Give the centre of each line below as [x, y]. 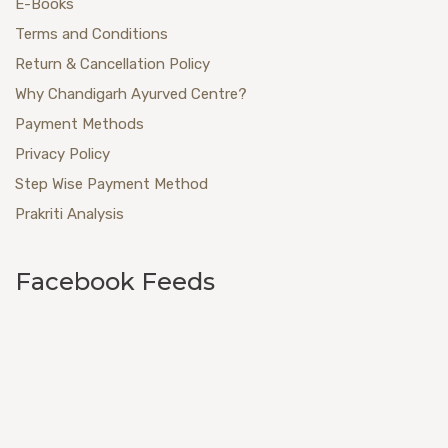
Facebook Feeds [115, 282]
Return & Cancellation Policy [112, 63]
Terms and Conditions [91, 33]
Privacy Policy [62, 153]
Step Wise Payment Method [111, 183]
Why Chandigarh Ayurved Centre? [131, 93]
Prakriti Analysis [69, 213]
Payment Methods [79, 123]
